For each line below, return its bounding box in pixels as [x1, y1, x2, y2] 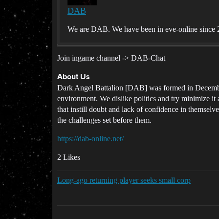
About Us [57, 73, 90, 81]
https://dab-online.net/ [57, 134, 124, 143]
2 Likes [57, 153, 80, 161]
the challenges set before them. [57, 116, 152, 124]
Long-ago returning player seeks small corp [57, 176, 191, 184]
